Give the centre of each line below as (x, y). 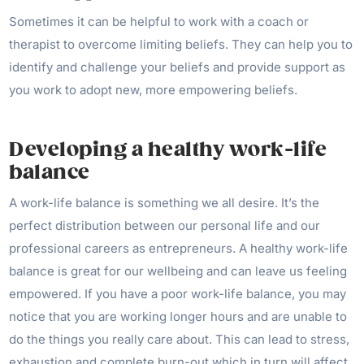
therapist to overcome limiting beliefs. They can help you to (181, 44)
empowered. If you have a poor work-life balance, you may (178, 294)
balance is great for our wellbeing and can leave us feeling (178, 271)
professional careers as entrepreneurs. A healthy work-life (179, 248)
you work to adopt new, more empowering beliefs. (154, 90)
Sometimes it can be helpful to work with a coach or (159, 22)
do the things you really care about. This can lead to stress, (180, 339)
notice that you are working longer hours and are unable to (178, 316)
